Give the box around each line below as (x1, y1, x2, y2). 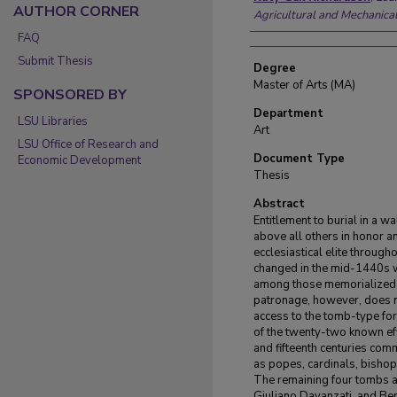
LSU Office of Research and (18, 136, 159, 152)
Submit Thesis (18, 53, 93, 69)
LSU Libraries (18, 113, 88, 129)
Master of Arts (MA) (253, 77, 355, 93)
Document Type (253, 151, 345, 167)
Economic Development (18, 152, 141, 168)
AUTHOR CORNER (13, 2, 139, 21)
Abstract (253, 196, 305, 212)
